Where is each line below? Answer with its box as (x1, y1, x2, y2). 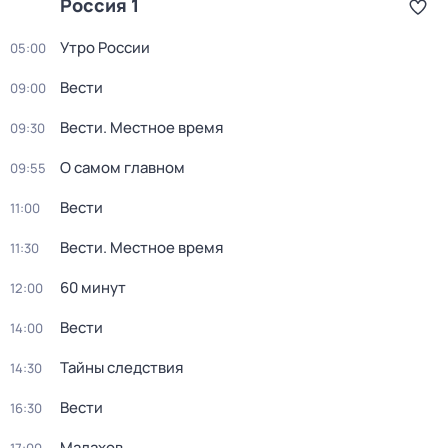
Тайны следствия (60, 357, 183, 378)
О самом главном (60, 157, 185, 178)
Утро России (60, 37, 150, 58)
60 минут (60, 277, 126, 298)
